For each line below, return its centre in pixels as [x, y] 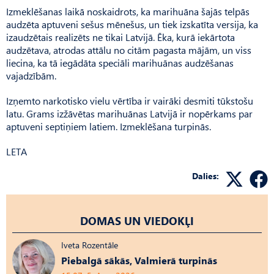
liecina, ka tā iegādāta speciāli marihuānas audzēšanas [120, 62]
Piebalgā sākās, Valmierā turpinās [139, 260]
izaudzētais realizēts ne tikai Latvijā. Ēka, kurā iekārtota [120, 37]
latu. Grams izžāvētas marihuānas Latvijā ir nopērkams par [129, 113]
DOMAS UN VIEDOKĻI [137, 220]
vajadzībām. [31, 75]
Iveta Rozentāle [90, 245]
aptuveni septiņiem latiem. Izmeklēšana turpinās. [109, 126]
